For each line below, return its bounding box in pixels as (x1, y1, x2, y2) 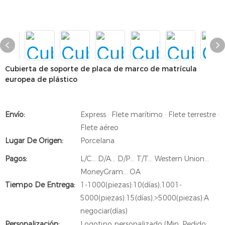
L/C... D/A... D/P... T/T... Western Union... (80, 154, 209, 163)
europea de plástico (5, 75, 77, 84)
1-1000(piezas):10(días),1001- (80, 180, 182, 189)
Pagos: (5, 154, 27, 163)
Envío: (5, 110, 25, 119)
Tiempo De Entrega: (5, 180, 75, 189)
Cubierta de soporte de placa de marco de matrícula (5, 64, 197, 73)
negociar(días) (80, 206, 128, 215)
